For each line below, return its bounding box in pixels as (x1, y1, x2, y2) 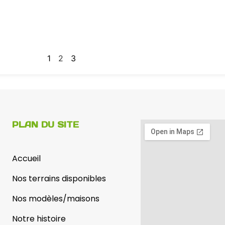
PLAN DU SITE (12, 120, 79, 130)
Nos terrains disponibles (12, 173, 106, 184)
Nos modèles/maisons (12, 193, 99, 204)
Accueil (12, 153, 41, 164)
